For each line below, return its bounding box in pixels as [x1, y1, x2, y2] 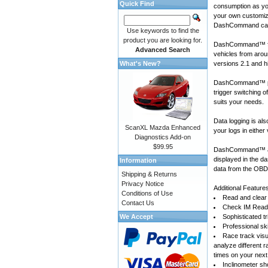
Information [120, 157, 157, 164]
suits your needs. [214, 98, 264, 106]
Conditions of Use [121, 190, 173, 197]
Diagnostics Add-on [135, 133, 191, 141]
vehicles [214, 50, 237, 58]
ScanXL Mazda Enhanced [125, 124, 200, 131]
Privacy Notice [121, 180, 164, 187]
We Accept [120, 213, 153, 220]
